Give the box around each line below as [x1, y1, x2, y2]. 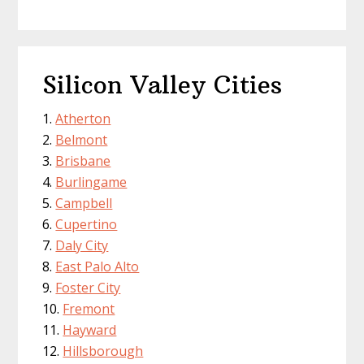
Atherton [55, 110, 111, 128]
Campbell [55, 194, 113, 213]
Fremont [63, 300, 115, 318]
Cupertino [55, 215, 118, 234]
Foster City [55, 279, 121, 297]
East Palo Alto [55, 258, 140, 276]
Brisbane [55, 152, 111, 171]
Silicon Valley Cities [42, 70, 283, 101]
